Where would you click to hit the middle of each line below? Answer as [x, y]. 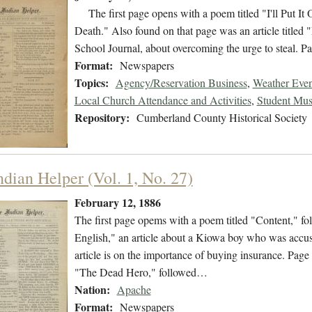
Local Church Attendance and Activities [163, 100]
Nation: [92, 290]
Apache [134, 290]
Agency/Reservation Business [181, 83]
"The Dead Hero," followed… [141, 272]
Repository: [102, 118]
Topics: [91, 83]
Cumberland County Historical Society [221, 118]
